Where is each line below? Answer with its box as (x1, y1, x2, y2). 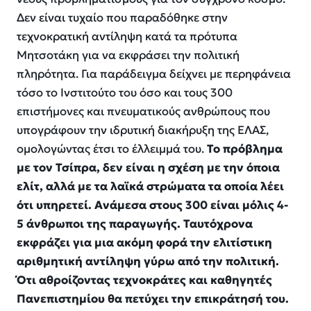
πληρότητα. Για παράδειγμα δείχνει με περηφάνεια (17, 66, 291, 81)
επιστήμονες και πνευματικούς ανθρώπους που (17, 103, 270, 119)
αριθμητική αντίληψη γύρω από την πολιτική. (17, 253, 279, 269)
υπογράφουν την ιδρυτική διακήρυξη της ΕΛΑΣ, (17, 122, 269, 137)
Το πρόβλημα (207, 141, 283, 156)
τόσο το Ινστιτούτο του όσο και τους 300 (17, 85, 233, 100)
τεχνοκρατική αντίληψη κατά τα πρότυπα (17, 28, 237, 44)
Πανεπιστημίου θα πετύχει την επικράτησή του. (17, 291, 289, 306)
